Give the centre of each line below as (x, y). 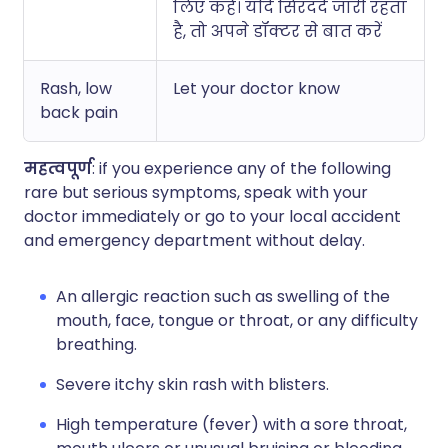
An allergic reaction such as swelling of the (223, 296)
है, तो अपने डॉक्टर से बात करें (277, 31)
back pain (79, 112)
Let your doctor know (256, 88)
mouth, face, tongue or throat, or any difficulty (237, 320)
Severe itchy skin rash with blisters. (192, 384)
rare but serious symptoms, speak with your (196, 192)
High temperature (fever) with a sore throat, (231, 424)
